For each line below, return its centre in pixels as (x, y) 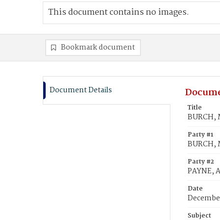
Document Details (81, 90)
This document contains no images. (119, 13)
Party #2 (201, 162)
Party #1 (200, 135)
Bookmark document (98, 48)
